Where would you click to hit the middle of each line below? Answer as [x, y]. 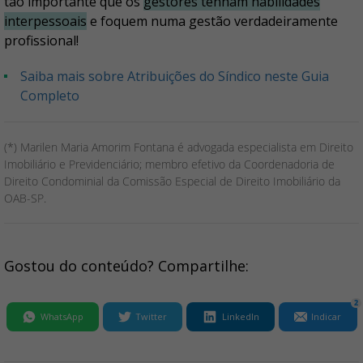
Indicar [327, 317]
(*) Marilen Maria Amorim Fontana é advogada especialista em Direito [179, 147]
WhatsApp [62, 317]
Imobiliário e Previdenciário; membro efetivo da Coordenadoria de [169, 164]
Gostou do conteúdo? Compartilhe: [126, 266]
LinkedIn [241, 317]
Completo [50, 96]
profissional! [43, 41]
